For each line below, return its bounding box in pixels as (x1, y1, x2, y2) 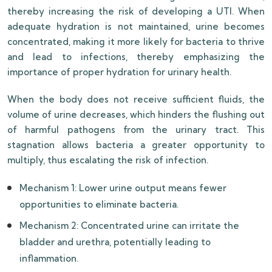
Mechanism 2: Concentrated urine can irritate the (19, 220, 239, 232)
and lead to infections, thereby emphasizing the (7, 51, 265, 63)
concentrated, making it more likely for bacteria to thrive (7, 36, 265, 48)
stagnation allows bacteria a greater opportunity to (7, 139, 265, 151)
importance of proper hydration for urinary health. (7, 66, 231, 78)
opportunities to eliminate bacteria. (19, 199, 178, 211)
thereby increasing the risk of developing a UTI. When (7, 5, 265, 18)
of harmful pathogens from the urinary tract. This (7, 124, 265, 136)
